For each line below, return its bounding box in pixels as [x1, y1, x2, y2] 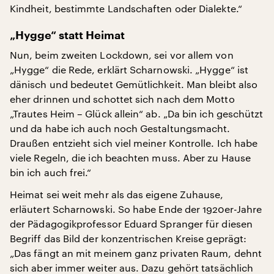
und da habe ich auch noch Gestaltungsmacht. [10, 122, 231, 134]
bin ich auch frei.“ [10, 166, 92, 178]
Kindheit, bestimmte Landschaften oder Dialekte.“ [10, 2, 242, 14]
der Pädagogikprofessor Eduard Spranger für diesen [10, 217, 253, 229]
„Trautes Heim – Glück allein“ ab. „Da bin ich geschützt [10, 107, 264, 119]
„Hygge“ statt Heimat [10, 29, 125, 41]
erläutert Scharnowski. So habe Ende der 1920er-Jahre [10, 202, 262, 215]
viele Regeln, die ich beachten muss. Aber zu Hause [10, 151, 251, 163]
